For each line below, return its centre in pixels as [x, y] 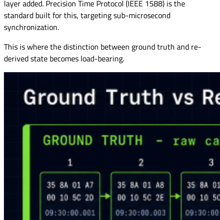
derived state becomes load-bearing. [64, 59]
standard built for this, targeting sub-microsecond [87, 15]
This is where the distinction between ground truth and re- [103, 47]
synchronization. [31, 27]
